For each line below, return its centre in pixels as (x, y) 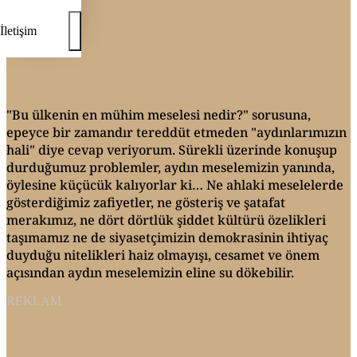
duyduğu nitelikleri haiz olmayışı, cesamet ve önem (163, 255)
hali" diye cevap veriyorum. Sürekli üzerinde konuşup (172, 149)
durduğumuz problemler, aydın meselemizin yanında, (171, 167)
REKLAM (34, 300)
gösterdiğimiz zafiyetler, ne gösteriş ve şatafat (146, 202)
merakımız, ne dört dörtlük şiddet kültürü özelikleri (166, 220)
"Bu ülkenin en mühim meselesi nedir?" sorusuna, (159, 114)
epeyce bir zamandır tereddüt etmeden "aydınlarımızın (177, 132)
